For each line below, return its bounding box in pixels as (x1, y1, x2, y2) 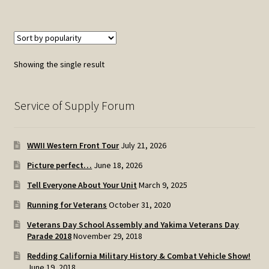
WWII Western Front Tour (27, 139, 119, 151)
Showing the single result (13, 59, 104, 70)
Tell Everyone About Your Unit (27, 179, 138, 190)
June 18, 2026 (94, 159, 143, 171)
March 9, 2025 (139, 179, 188, 190)
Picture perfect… (27, 159, 92, 171)
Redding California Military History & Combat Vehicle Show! (27, 250, 251, 261)
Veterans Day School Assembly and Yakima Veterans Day (27, 219, 240, 230)
